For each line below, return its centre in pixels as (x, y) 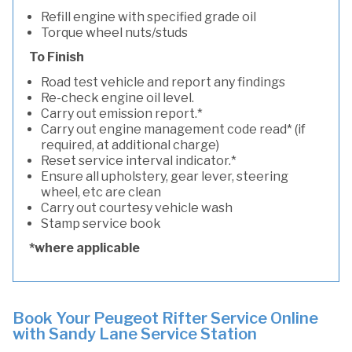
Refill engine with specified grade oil (148, 17)
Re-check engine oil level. (117, 98)
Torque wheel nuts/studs (114, 33)
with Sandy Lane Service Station (135, 334)
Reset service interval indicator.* (139, 161)
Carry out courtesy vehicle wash (137, 208)
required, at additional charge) (130, 145)
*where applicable (84, 248)
